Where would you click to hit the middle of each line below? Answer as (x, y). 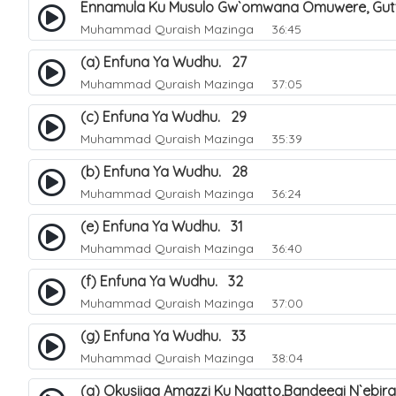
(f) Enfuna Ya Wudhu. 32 (162, 281)
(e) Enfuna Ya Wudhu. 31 (162, 226)
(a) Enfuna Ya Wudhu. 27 (164, 62)
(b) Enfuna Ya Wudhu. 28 (164, 171)
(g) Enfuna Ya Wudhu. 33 (163, 336)
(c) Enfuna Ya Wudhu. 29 (164, 117)
